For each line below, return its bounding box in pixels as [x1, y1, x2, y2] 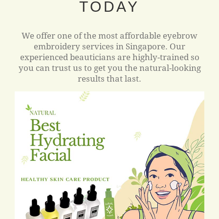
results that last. [78, 72, 141, 84]
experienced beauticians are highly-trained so [20, 51, 199, 63]
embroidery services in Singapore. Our [34, 40, 185, 52]
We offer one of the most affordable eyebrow [22, 29, 197, 41]
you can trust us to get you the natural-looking [18, 62, 201, 73]
